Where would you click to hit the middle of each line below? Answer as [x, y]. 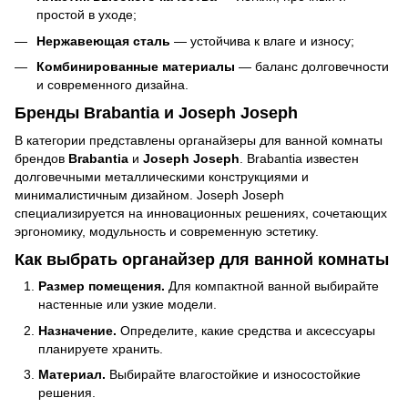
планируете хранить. [101, 348]
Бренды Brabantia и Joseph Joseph [156, 113]
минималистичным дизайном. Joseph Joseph [149, 194]
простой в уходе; [87, 15]
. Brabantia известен [299, 158]
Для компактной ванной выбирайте [272, 286]
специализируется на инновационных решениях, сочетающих [201, 213]
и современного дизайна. [112, 85]
